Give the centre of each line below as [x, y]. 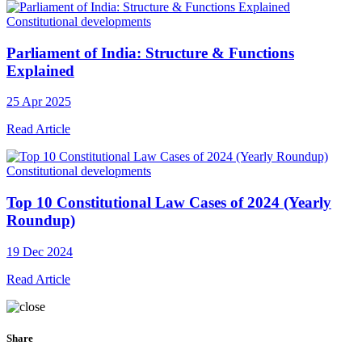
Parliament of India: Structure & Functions [150, 53]
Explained [40, 70]
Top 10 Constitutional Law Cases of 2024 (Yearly [169, 203]
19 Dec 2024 [40, 251]
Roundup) [41, 221]
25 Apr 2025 [39, 102]
